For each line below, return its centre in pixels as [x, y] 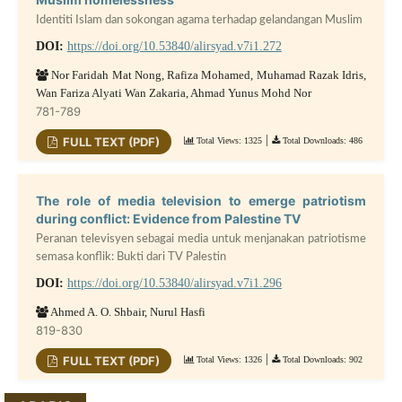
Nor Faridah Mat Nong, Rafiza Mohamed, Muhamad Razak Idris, [207, 74]
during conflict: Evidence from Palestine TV [168, 218]
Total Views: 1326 [228, 359]
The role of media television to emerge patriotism [201, 200]
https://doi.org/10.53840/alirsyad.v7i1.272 [174, 46]
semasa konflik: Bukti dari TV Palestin [131, 258]
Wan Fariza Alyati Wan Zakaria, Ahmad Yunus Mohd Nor [173, 92]
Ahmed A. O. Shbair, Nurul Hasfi [127, 311]
